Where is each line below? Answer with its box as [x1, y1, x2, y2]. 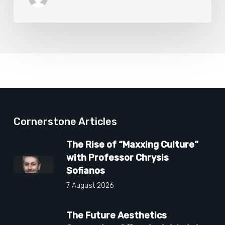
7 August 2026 [66, 181, 114, 190]
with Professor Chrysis [66, 152, 169, 163]
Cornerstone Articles [13, 115, 117, 128]
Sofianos [66, 165, 105, 176]
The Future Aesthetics [66, 209, 167, 221]
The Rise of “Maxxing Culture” [66, 139, 198, 150]
